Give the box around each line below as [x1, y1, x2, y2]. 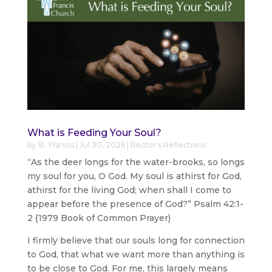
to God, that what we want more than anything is [27, 248, 245, 260]
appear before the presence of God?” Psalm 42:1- [27, 198, 243, 209]
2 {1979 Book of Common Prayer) [27, 212, 171, 223]
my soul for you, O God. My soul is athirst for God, [27, 170, 242, 182]
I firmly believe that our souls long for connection [27, 234, 245, 246]
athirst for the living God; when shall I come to [27, 184, 231, 195]
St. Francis [37, 140, 74, 149]
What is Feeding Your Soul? [27, 126, 161, 138]
